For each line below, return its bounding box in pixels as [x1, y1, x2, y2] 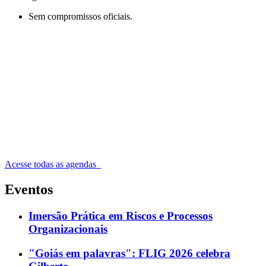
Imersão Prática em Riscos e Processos [28, 209, 213, 222]
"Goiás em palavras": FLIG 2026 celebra [28, 246, 230, 259]
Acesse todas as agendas [5, 159, 99, 170]
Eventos [5, 182, 53, 198]
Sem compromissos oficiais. [28, 11, 132, 22]
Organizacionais [28, 222, 107, 235]
